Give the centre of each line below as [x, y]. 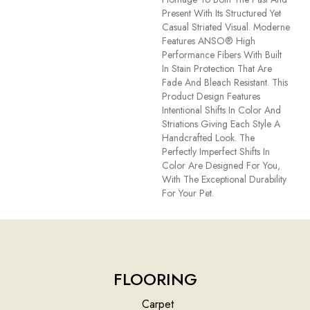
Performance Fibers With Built [222, 55]
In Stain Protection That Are [217, 69]
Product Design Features [211, 97]
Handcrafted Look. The [208, 138]
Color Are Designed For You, [221, 166]
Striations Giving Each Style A [221, 124]
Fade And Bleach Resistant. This [225, 83]
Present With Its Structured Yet [221, 13]
